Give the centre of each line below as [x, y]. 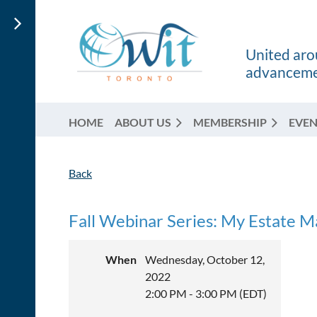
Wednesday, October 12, [205, 259]
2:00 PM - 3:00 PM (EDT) [206, 293]
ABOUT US [143, 122]
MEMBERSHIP [230, 122]
